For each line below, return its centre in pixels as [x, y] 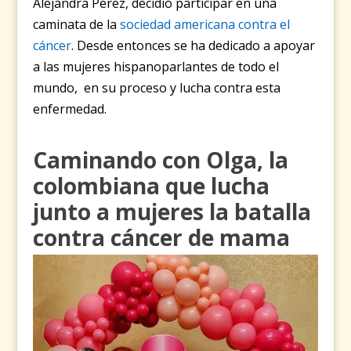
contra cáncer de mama [162, 237]
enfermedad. [70, 109]
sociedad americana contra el [205, 24]
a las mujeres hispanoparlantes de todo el [156, 66]
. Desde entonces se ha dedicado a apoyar [194, 45]
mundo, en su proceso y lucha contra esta [157, 87]
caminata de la [77, 24]
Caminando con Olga [145, 159]
